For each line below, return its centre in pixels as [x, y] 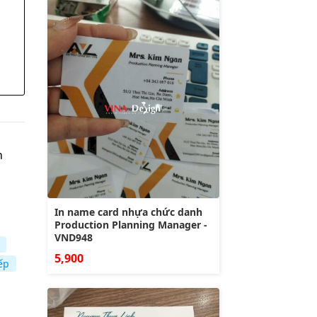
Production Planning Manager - [131, 225]
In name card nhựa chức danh [128, 212]
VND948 [74, 238]
